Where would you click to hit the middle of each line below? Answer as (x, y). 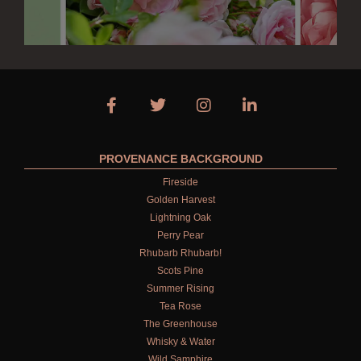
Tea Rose (180, 307)
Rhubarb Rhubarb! (180, 253)
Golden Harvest (180, 200)
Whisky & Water (180, 342)
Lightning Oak (180, 218)
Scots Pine (180, 271)
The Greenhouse (180, 324)
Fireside (180, 183)
